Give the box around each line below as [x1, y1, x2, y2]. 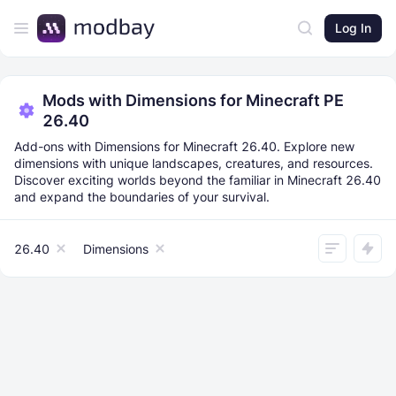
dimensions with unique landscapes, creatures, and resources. [14, 156, 373, 171]
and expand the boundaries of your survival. [14, 189, 270, 204]
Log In [335, 19, 371, 35]
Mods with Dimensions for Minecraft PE [42, 91, 344, 110]
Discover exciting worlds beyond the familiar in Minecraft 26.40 [14, 172, 381, 187]
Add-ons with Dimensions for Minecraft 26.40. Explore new [14, 139, 354, 154]
